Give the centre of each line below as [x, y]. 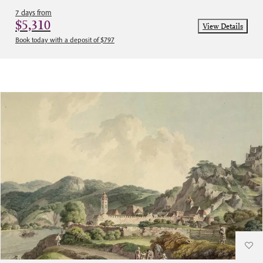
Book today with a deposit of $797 [65, 39]
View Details [223, 26]
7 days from [33, 12]
